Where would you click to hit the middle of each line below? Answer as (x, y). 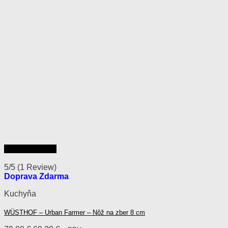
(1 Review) (37, 167)
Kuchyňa (20, 193)
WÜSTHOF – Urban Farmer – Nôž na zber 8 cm (75, 212)
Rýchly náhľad (30, 149)
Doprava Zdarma (36, 176)
